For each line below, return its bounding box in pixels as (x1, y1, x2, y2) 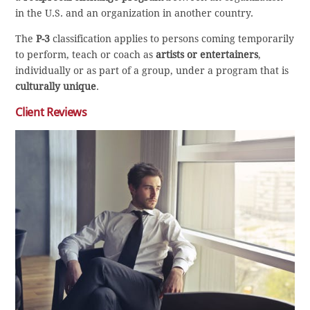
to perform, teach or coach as (15, 49, 156, 61)
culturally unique (15, 81, 97, 93)
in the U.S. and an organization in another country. (15, 8, 254, 19)
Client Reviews (15, 105, 87, 120)
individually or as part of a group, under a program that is (15, 65, 289, 77)
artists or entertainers (156, 49, 259, 61)
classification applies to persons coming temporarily (50, 33, 295, 45)
